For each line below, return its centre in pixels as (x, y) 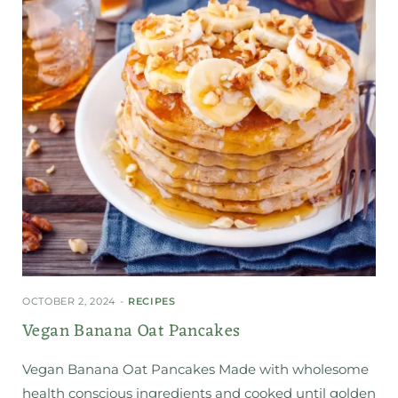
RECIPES (151, 301)
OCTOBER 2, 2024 (69, 301)
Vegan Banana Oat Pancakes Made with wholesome (195, 369)
